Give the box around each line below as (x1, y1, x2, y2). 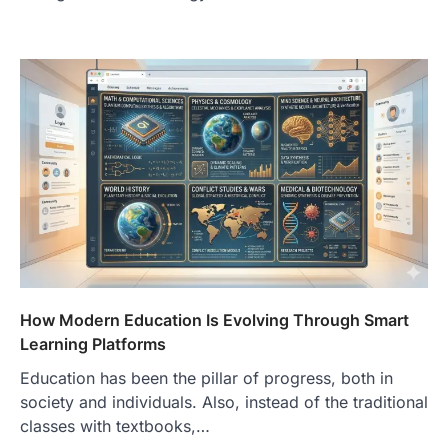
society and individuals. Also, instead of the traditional (20, 391, 428, 412)
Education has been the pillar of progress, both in (20, 367, 393, 388)
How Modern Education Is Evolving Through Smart (20, 309, 409, 330)
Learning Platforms (20, 333, 166, 354)
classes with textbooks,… (20, 415, 210, 436)
